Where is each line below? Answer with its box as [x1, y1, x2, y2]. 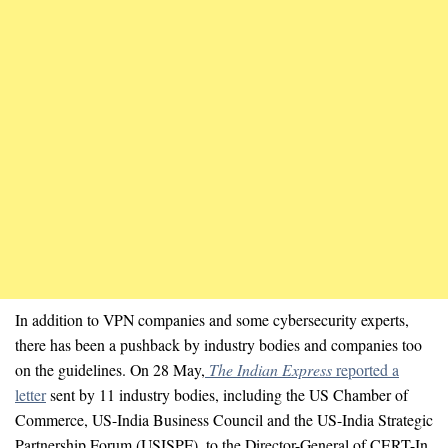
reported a [336, 358, 399, 380]
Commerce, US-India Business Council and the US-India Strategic [15, 408, 433, 430]
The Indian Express [209, 358, 336, 380]
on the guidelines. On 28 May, [15, 358, 205, 380]
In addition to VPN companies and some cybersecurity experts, [15, 308, 409, 330]
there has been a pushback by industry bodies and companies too [15, 333, 422, 355]
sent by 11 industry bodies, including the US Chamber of [46, 383, 408, 405]
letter [15, 383, 46, 405]
